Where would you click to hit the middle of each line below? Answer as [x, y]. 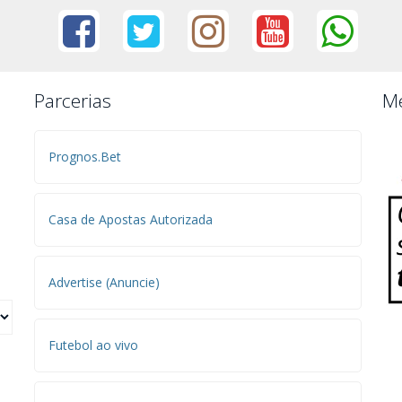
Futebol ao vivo [93, 345]
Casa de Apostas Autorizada [130, 219]
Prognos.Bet [84, 157]
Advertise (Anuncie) [104, 282]
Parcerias [72, 100]
